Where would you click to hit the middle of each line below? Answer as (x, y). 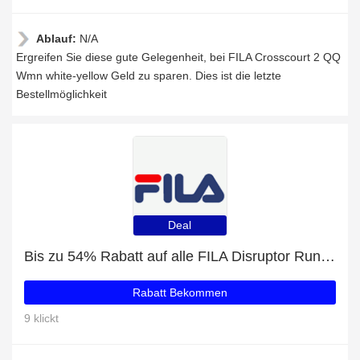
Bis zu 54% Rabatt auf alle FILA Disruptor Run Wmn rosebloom (328, 256)
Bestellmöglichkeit (61, 94)
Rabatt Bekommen (180, 292)
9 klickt (41, 318)
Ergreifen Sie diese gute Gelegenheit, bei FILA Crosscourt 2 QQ (178, 57)
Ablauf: (58, 39)
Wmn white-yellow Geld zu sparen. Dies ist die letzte (149, 76)
